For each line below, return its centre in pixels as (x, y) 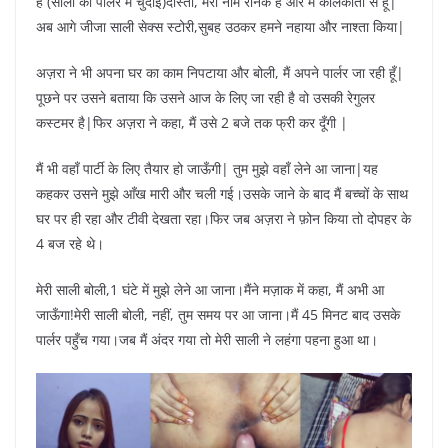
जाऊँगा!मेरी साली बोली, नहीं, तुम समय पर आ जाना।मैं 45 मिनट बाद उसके (218, 315)
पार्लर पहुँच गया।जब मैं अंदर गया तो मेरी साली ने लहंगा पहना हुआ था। (207, 340)
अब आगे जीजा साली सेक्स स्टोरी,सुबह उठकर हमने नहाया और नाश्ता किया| (220, 27)
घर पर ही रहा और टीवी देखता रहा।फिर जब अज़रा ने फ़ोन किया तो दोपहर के (223, 219)
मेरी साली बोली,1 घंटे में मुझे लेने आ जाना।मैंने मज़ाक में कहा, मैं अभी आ (210, 290)
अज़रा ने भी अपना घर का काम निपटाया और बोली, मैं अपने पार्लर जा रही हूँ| (220, 73)
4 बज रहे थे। (70, 244)
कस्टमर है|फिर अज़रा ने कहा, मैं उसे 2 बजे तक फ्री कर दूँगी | (192, 123)
